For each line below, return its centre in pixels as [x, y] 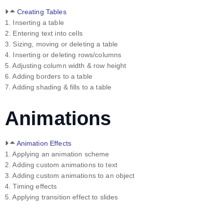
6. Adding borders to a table [49, 77]
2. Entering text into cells [44, 33]
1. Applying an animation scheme [57, 154]
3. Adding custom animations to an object [70, 176]
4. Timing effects [31, 186]
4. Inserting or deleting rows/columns [63, 55]
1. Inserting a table [34, 23]
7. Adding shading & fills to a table [58, 87]
